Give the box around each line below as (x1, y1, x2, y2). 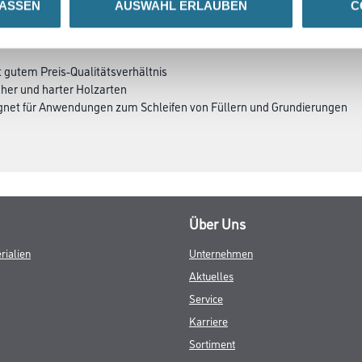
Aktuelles (189, 267, 234, 283)
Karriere (189, 313, 228, 328)
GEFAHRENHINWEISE (134, 3, 269, 23)
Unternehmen (189, 245, 253, 260)
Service (189, 290, 223, 305)
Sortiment (189, 335, 235, 351)
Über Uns (189, 213, 246, 233)
